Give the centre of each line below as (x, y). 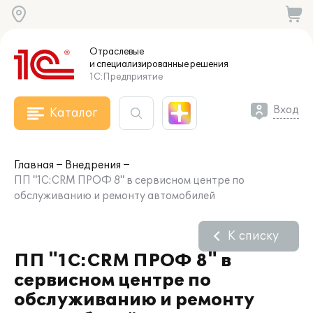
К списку (253, 236)
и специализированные (139, 64)
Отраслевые (117, 52)
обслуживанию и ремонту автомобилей (115, 196)
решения (209, 64)
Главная (34, 165)
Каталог (73, 113)
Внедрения (93, 165)
